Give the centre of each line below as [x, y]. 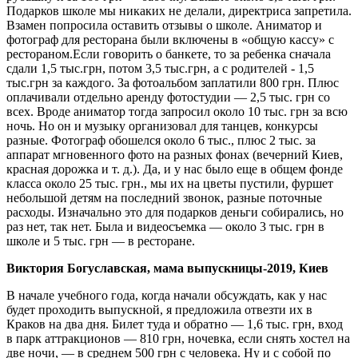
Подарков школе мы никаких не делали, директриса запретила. [179, 10]
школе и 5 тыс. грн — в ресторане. [101, 241]
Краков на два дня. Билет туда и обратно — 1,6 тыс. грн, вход [175, 324]
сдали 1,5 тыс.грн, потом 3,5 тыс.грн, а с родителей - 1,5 [160, 68]
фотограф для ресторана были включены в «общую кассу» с [170, 39]
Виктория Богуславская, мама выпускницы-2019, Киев [167, 268]
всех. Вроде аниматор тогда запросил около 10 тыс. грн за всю [177, 111]
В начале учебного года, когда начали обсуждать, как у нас [167, 295]
